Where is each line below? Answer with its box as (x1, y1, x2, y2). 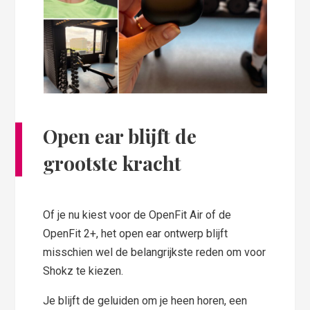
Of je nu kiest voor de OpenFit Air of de (43, 208, 232, 221)
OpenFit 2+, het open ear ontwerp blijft (43, 226, 228, 240)
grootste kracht (43, 149, 182, 176)
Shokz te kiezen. (43, 264, 124, 277)
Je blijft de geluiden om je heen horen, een (43, 293, 248, 307)
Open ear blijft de (43, 122, 197, 149)
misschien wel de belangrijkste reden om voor (43, 245, 266, 259)
